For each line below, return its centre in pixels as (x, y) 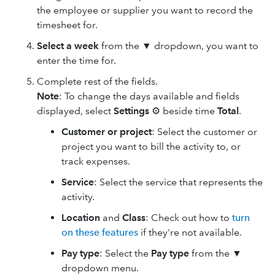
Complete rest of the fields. (97, 81)
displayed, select (75, 111)
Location (81, 218)
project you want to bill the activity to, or (151, 146)
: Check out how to (189, 218)
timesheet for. (67, 25)
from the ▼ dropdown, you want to (179, 46)
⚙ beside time (183, 111)
